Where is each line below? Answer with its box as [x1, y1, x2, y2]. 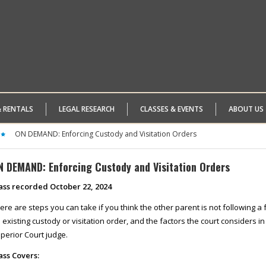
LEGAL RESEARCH [59, 104, 115, 114]
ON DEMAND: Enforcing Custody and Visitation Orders [15, 129, 197, 139]
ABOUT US [229, 104, 264, 114]
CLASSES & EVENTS [140, 104, 203, 114]
